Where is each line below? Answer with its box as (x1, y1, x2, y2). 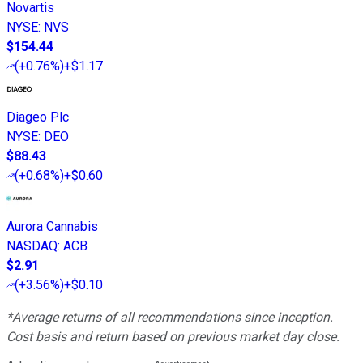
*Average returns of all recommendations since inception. (6, 310, 333, 326)
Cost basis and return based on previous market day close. (6, 329, 340, 345)
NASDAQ (6, 238, 58, 254)
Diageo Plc (6, 109, 69, 126)
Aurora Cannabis (6, 219, 98, 235)
